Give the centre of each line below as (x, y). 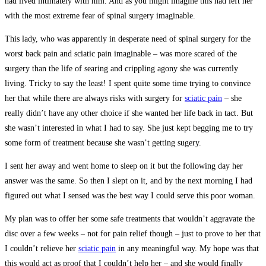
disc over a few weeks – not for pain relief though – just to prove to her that (133, 233)
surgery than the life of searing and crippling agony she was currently (121, 68)
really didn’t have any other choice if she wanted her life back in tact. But (129, 113)
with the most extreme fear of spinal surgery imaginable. (100, 15)
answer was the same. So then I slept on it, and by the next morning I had (129, 180)
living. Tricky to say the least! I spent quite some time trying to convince (128, 83)
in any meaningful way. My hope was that (187, 248)
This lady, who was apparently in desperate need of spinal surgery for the (128, 39)
